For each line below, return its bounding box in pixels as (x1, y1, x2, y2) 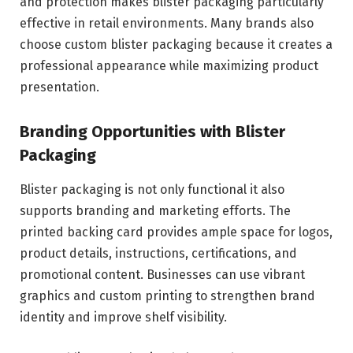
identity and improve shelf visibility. (20, 310, 227, 325)
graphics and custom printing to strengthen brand (20, 288, 315, 304)
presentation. (20, 80, 99, 95)
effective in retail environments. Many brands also (20, 16, 314, 32)
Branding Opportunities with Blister (20, 121, 285, 141)
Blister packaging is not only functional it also (20, 182, 284, 198)
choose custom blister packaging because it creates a (20, 37, 333, 53)
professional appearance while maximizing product (20, 58, 318, 74)
